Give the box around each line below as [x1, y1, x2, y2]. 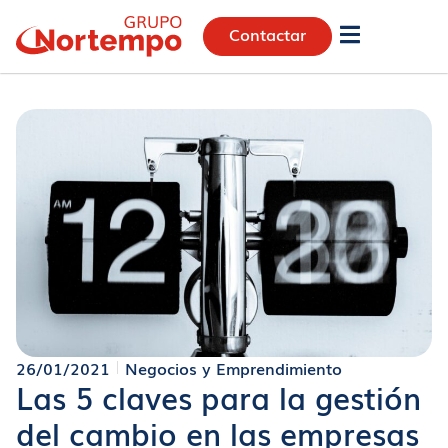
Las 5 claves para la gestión [16, 374, 421, 419]
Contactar [229, 22, 307, 47]
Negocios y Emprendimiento [125, 355, 342, 380]
